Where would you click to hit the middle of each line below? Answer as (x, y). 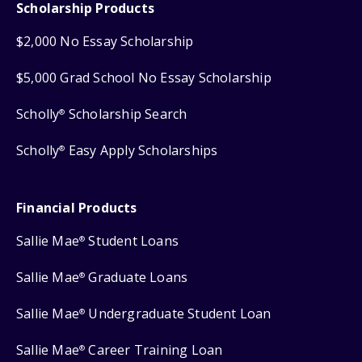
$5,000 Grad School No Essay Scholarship (144, 77)
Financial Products (77, 207)
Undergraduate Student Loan (178, 313)
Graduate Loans (137, 277)
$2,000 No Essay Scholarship (105, 41)
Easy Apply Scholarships (141, 150)
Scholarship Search (126, 114)
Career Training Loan (154, 349)
